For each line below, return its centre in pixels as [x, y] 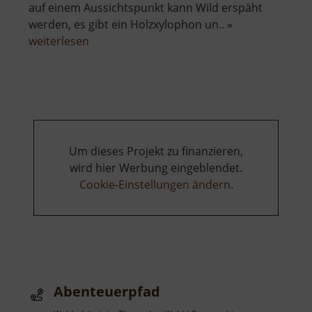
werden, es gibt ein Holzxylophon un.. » [131, 25]
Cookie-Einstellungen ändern [155, 185]
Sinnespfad [118, 57]
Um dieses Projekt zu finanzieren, [156, 151]
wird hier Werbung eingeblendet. [156, 168]
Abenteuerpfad [107, 292]
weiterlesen [59, 41]
